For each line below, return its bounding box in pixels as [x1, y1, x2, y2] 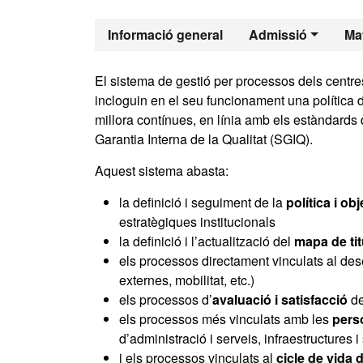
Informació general [108, 25, 223, 44]
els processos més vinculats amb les [119, 310, 332, 328]
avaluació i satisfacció [212, 290, 348, 309]
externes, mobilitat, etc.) [119, 271, 254, 289]
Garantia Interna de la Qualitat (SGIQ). [95, 130, 313, 148]
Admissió [249, 25, 307, 44]
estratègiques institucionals [119, 212, 275, 231]
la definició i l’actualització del [119, 232, 294, 250]
